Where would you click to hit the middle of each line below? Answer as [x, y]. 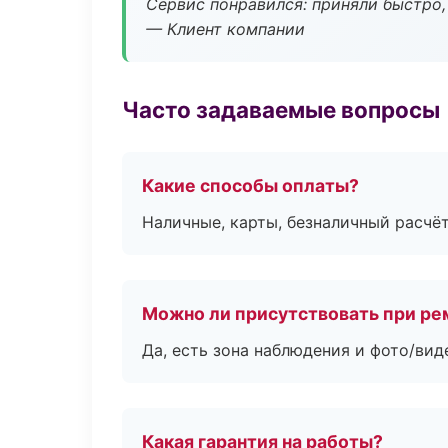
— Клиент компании [225, 29]
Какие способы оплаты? [250, 185]
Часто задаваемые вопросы [281, 109]
